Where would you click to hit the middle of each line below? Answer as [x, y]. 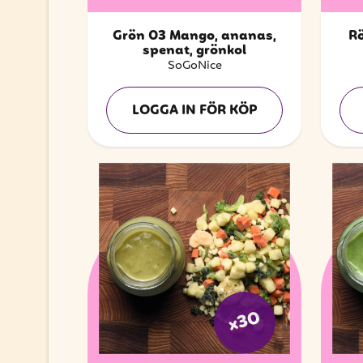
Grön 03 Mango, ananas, [194, 36]
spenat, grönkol [194, 51]
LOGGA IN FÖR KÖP [194, 111]
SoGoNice [194, 65]
